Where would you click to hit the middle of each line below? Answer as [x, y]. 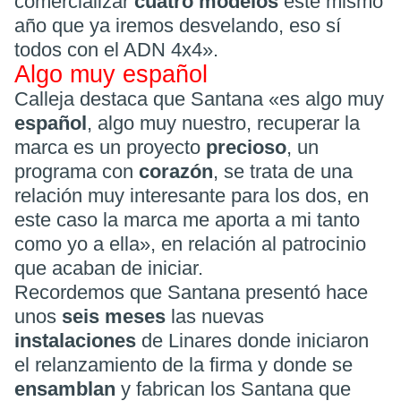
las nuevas [215, 317]
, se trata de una [283, 172]
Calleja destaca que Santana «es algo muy [199, 99]
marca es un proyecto [110, 148]
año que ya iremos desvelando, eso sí [178, 26]
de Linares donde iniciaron [255, 341]
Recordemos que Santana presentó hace [191, 293]
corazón [176, 172]
